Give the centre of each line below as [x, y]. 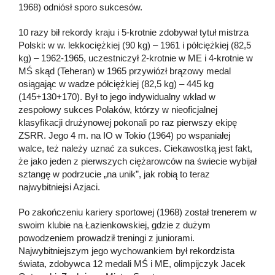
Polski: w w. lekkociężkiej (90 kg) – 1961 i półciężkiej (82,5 [135, 45]
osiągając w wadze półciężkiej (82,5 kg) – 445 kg [116, 83]
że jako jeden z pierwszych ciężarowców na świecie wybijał [137, 161]
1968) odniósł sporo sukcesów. [80, 7]
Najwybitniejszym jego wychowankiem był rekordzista [126, 250]
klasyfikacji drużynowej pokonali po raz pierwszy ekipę [128, 122]
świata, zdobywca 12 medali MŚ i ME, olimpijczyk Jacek [132, 263]
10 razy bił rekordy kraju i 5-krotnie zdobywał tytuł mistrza [134, 32]
